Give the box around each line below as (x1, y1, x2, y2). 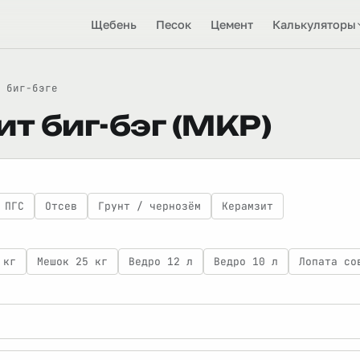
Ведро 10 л (214, 255, 278, 268)
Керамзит (222, 199, 273, 213)
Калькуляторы (272, 17, 356, 31)
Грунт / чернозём (98, 199, 201, 213)
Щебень (91, 17, 137, 31)
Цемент (211, 17, 253, 31)
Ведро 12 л (129, 255, 193, 268)
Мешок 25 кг (37, 255, 108, 268)
